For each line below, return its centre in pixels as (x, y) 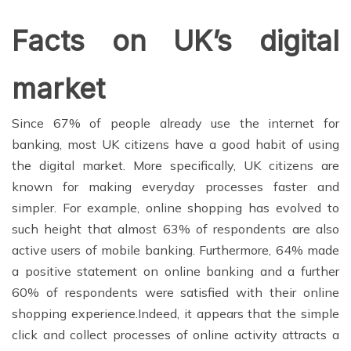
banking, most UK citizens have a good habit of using (175, 144)
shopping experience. (75, 313)
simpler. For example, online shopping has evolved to (175, 207)
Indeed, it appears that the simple (239, 313)
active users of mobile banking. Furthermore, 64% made (175, 250)
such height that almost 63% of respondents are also (175, 228)
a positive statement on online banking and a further (175, 271)
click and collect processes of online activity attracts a (175, 334)
